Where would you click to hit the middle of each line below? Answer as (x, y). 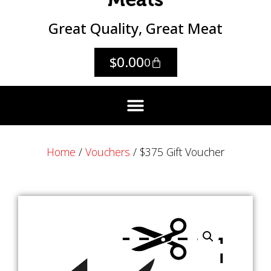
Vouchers (108, 152)
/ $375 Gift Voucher (177, 152)
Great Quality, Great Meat (135, 28)
